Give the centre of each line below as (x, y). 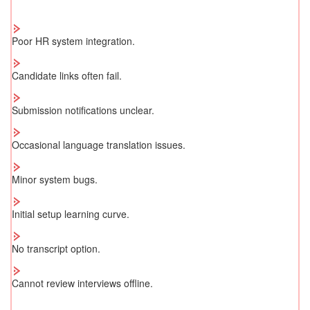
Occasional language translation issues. (99, 145)
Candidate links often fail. (67, 76)
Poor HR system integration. (73, 41)
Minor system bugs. (55, 180)
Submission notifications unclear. (83, 110)
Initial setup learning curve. (71, 214)
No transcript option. (56, 249)
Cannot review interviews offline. (82, 283)
